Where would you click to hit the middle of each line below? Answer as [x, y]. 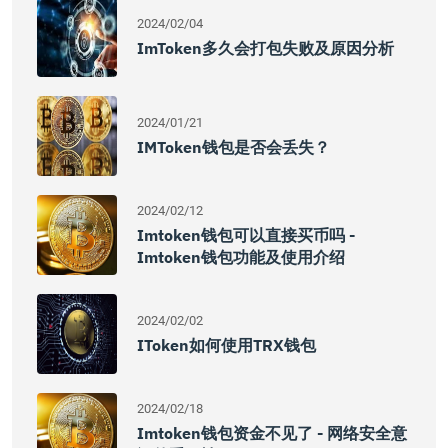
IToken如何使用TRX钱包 [226, 345]
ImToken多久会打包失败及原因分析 [265, 48]
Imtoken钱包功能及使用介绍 [241, 257]
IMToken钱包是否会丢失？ [233, 147]
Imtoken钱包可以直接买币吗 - [246, 235]
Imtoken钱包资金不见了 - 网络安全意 [272, 433]
